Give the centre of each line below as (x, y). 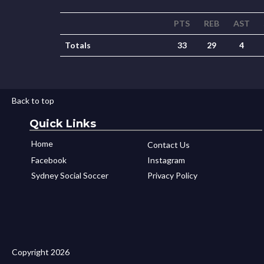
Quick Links (63, 124)
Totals (78, 45)
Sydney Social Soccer (70, 175)
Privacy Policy (173, 175)
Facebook (49, 160)
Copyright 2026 (41, 252)
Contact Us (169, 145)
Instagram (166, 160)
